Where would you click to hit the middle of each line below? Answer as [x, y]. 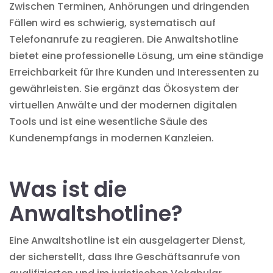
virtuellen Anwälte [53, 105]
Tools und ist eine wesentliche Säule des [108, 121]
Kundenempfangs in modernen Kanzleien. [112, 138]
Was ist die [68, 189]
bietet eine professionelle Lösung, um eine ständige [136, 55]
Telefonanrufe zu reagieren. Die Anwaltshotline [124, 39]
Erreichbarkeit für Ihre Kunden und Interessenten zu [134, 72]
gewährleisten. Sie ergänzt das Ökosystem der [124, 88]
